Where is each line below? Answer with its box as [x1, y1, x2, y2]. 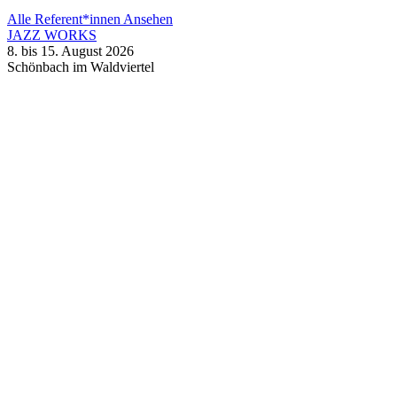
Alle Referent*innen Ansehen [7, 11, 173, 27]
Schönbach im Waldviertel [7, 58, 154, 74]
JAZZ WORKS [7, 27, 97, 43]
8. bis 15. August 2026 [7, 43, 134, 58]
